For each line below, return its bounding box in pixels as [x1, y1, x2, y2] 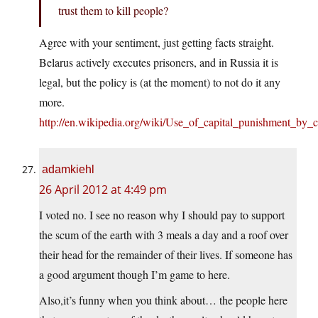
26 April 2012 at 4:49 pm [39, 182, 167, 198]
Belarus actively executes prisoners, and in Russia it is [39, 55, 278, 70]
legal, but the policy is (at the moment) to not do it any [39, 75, 280, 90]
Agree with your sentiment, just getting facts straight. [39, 35, 274, 50]
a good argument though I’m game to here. [39, 267, 230, 283]
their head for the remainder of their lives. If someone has [39, 247, 292, 263]
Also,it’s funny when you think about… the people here [39, 292, 287, 308]
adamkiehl [42, 163, 94, 176]
